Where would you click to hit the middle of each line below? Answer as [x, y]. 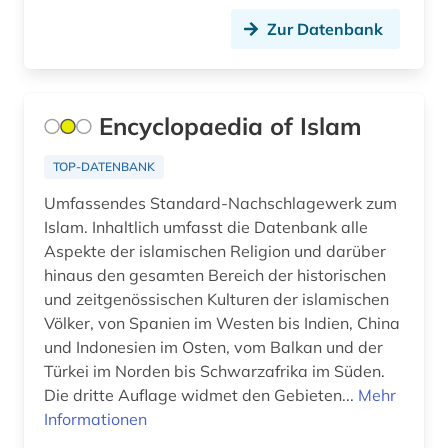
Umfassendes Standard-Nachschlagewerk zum [220, 203]
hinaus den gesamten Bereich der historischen [215, 275]
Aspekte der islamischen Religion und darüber [215, 251]
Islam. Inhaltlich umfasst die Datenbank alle [206, 227]
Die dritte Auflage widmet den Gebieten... [201, 395]
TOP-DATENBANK [104, 167]
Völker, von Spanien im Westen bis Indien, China [222, 323]
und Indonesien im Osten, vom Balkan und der [213, 347]
